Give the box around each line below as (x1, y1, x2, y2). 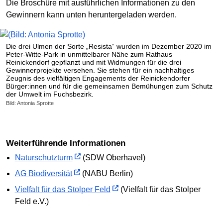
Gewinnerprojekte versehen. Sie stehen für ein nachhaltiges (6, 66, 194, 75)
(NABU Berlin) (80, 169, 133, 178)
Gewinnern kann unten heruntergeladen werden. (6, 10, 177, 19)
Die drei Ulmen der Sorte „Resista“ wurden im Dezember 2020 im (6, 42, 212, 51)
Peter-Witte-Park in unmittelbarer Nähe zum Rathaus (6, 50, 172, 59)
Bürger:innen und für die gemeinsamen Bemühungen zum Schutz (6, 82, 213, 91)
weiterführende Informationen (14, 138, 125, 148)
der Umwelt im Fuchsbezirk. (6, 90, 94, 99)
